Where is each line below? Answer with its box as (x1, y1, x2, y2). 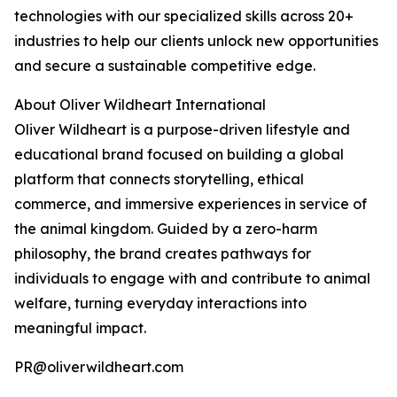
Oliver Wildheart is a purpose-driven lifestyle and (14, 121, 350, 139)
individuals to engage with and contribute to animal (14, 269, 370, 288)
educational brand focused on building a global (14, 145, 344, 164)
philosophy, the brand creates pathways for (14, 245, 311, 263)
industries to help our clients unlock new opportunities (14, 32, 378, 51)
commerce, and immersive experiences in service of (14, 195, 367, 214)
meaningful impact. (14, 319, 146, 338)
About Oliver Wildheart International (14, 96, 266, 114)
